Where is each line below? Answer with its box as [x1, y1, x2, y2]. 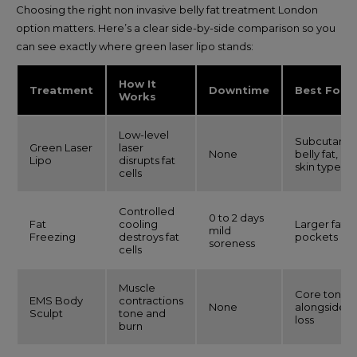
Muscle [119, 281, 155, 294]
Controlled [119, 205, 175, 218]
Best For [295, 84, 345, 96]
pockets [295, 230, 338, 243]
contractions [119, 294, 183, 307]
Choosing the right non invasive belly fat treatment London [16, 3, 318, 16]
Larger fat [295, 218, 345, 230]
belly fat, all [295, 147, 351, 160]
